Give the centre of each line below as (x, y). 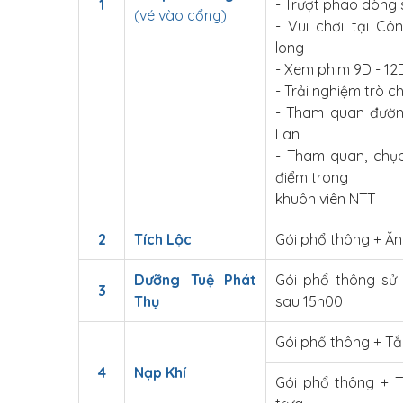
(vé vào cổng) (180, 15)
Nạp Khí (162, 372)
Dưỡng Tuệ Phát (195, 280)
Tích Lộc (163, 239)
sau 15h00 (309, 301)
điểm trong (312, 177)
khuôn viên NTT (325, 199)
